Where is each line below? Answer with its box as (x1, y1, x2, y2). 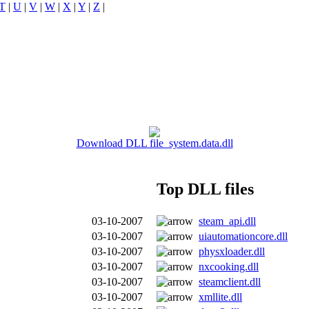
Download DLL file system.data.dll (76, 137, 233, 149)
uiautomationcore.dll (199, 230, 288, 242)
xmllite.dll (199, 290, 242, 303)
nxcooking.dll (199, 260, 259, 272)
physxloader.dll (199, 245, 265, 257)
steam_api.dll (199, 215, 256, 227)
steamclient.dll (199, 275, 261, 288)
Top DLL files (157, 179, 254, 198)
